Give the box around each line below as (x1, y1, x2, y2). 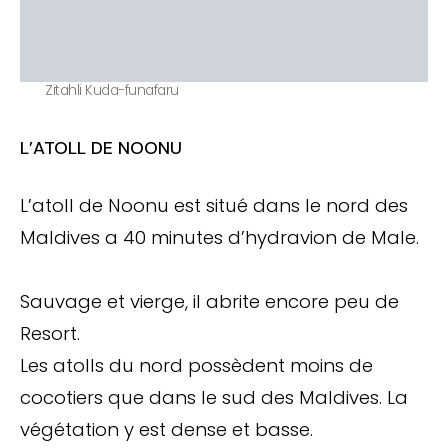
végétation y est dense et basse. (20, 417, 313, 443)
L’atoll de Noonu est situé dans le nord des (20, 193, 408, 219)
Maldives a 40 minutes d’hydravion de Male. (20, 225, 419, 251)
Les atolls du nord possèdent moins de (20, 353, 373, 379)
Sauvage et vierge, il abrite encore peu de (20, 289, 399, 315)
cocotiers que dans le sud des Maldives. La (20, 385, 408, 411)
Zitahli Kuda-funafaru (45, 80, 179, 100)
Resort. (20, 321, 80, 347)
